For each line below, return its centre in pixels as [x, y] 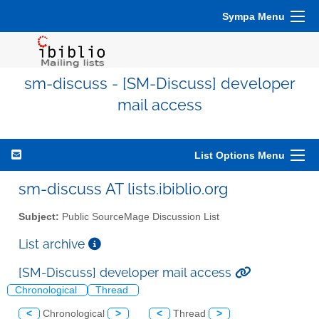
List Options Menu [240, 155]
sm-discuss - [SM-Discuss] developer [159, 84]
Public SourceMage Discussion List [139, 216]
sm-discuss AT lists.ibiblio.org [123, 189]
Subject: [39, 216]
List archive [53, 244]
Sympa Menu [253, 16]
